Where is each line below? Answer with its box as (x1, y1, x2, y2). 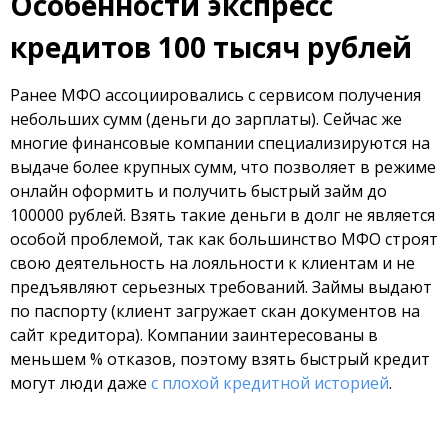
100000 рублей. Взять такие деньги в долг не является (10, 204, 435, 226)
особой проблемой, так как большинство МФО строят (10, 228, 438, 250)
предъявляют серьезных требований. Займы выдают (10, 276, 432, 298)
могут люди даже (10, 372, 151, 394)
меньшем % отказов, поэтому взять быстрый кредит (10, 348, 430, 370)
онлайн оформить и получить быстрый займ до (10, 180, 387, 202)
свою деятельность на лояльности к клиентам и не (10, 252, 415, 274)
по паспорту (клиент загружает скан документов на (10, 300, 420, 322)
